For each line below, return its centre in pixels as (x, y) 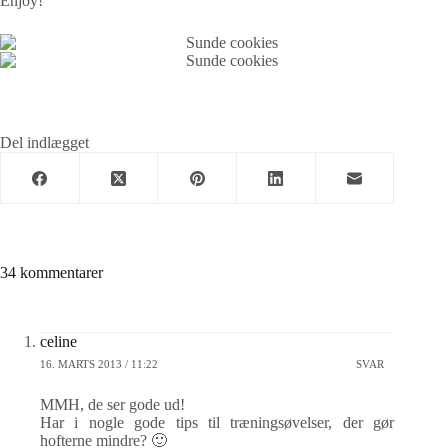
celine (58, 341)
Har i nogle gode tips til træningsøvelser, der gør (217, 422)
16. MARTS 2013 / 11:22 (99, 363)
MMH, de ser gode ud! (112, 404)
